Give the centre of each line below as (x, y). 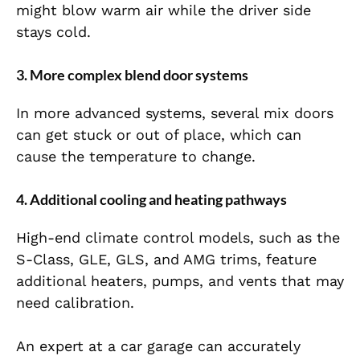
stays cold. (53, 32)
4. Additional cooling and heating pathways (151, 200)
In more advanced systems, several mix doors (175, 113)
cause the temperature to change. (136, 157)
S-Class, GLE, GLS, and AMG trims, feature (166, 260)
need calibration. (75, 303)
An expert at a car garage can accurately (158, 346)
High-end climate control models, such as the (178, 238)
